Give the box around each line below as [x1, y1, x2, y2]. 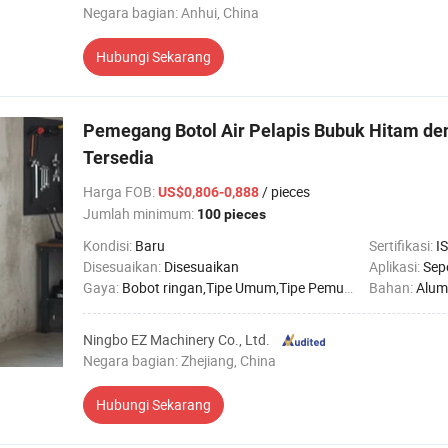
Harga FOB [83, 182, 152, 201]
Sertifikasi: [369, 236, 436, 255]
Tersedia [83, 147, 154, 168]
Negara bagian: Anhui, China [83, 3, 259, 22]
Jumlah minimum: [83, 204, 197, 223]
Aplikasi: [369, 257, 423, 276]
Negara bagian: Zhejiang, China [83, 351, 276, 370]
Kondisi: [83, 236, 135, 255]
